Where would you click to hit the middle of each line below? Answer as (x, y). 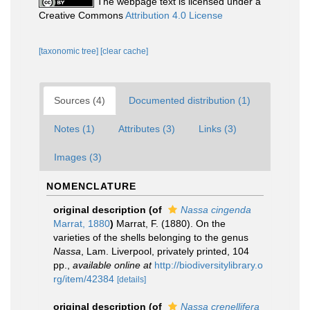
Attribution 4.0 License (174, 15)
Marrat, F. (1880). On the (171, 224)
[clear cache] (124, 51)
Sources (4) (80, 100)
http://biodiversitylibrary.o (209, 265)
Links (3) (218, 129)
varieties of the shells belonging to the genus (151, 237)
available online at (112, 265)
